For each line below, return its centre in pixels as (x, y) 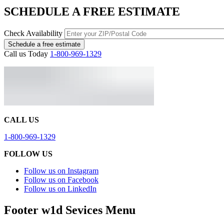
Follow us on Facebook (61, 180)
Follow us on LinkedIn (60, 189)
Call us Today (26, 54)
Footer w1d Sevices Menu (70, 210)
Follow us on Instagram (61, 171)
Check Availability (33, 33)
